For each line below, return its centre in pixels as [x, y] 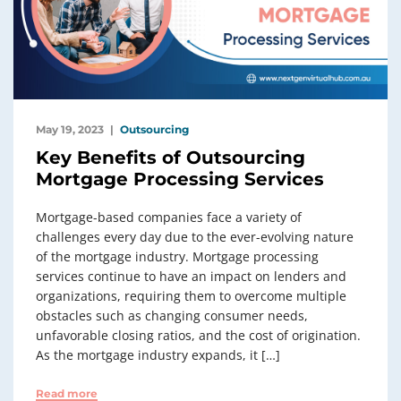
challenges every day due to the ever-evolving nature [195, 237]
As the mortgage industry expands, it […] [158, 355]
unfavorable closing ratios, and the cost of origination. [198, 336]
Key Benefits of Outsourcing [171, 158]
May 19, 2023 [70, 130]
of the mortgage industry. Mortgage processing [177, 257]
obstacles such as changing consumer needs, [172, 316]
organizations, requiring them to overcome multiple [191, 296]
